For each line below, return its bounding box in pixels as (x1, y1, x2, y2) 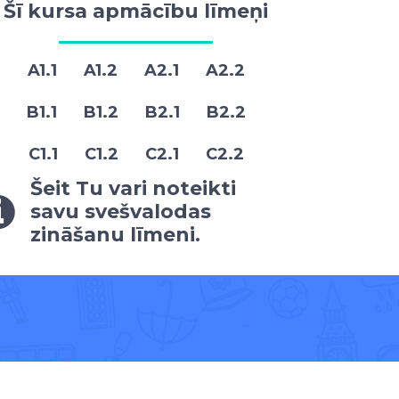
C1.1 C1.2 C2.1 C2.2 (28, 143, 244, 164)
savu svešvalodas (30, 199, 212, 224)
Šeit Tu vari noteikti (30, 175, 237, 200)
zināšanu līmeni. (30, 222, 201, 247)
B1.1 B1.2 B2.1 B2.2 (26, 102, 246, 122)
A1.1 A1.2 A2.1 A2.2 (27, 60, 245, 80)
